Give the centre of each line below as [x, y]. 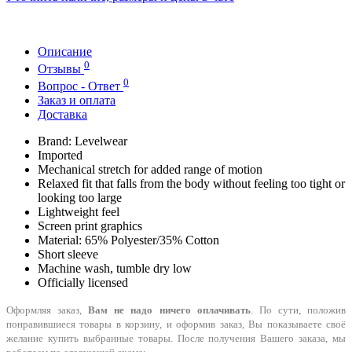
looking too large [80, 198]
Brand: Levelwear [82, 141]
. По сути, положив [298, 310]
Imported [60, 156]
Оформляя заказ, [48, 310]
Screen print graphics [90, 226]
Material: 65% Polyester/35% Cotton [128, 240]
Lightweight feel [79, 212]
